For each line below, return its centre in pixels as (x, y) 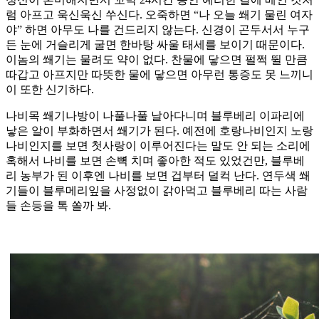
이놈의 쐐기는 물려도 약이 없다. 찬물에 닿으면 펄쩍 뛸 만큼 (157, 60)
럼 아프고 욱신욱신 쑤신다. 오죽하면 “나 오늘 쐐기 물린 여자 (159, 15)
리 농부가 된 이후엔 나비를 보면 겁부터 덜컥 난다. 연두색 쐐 (158, 176)
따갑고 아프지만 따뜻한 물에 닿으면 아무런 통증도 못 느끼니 (159, 75)
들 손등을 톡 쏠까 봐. (58, 206)
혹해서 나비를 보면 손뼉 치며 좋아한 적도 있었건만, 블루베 (155, 161)
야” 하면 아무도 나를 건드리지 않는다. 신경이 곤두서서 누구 (158, 30)
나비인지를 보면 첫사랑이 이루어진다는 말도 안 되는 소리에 (158, 146)
